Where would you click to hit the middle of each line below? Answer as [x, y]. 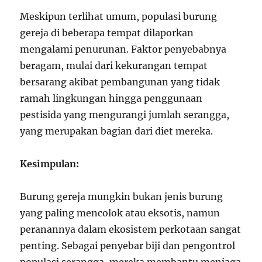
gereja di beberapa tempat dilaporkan [107, 33]
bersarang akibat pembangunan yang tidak [120, 82]
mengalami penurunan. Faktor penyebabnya [123, 49]
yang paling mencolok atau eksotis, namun [120, 213]
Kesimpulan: [50, 164]
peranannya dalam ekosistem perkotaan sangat [131, 229]
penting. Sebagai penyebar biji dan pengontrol [128, 246]
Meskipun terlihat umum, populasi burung [119, 16]
